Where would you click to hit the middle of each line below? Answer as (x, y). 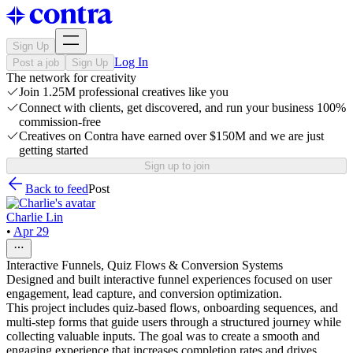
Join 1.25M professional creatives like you (124, 92)
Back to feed (57, 189)
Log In (131, 62)
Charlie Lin (35, 217)
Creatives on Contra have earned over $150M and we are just (171, 136)
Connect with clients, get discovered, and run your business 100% (182, 108)
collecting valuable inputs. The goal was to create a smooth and (163, 336)
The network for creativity (71, 78)
